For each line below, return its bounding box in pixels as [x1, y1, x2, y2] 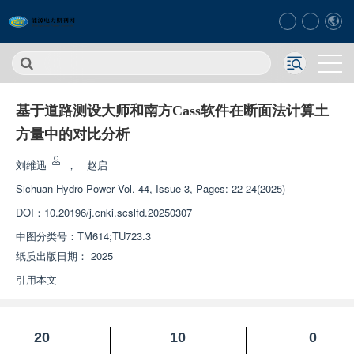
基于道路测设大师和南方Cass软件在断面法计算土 [16, 103, 329, 119]
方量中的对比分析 [16, 126, 130, 142]
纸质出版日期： [16, 248, 88, 263]
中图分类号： [16, 228, 77, 243]
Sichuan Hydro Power [16, 181, 115, 196]
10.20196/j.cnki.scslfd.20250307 [44, 205, 192, 220]
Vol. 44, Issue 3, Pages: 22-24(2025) [118, 181, 285, 196]
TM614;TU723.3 [77, 228, 151, 243]
